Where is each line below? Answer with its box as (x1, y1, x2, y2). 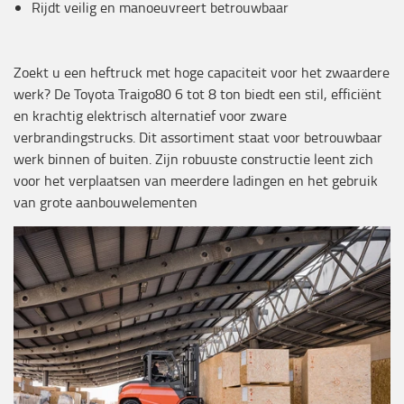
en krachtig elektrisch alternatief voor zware (14, 106, 287, 125)
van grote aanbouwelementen (14, 192, 197, 212)
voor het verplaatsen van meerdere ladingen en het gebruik (14, 170, 378, 190)
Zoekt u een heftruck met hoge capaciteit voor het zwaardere (14, 62, 390, 82)
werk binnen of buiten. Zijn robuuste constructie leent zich (14, 149, 373, 169)
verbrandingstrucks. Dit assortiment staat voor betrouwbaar (14, 127, 382, 147)
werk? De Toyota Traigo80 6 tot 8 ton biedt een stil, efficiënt (14, 84, 381, 104)
